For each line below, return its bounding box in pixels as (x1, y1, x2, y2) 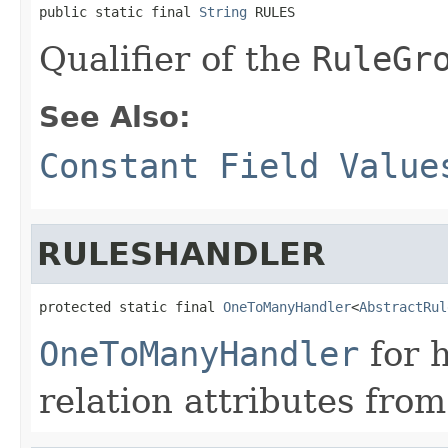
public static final (39, 3, 199, 20)
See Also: (39, 99, 191, 134)
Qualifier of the (39, 38, 312, 79)
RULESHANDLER (37, 235, 326, 272)
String (199, 3, 247, 20)
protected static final (39, 298, 223, 315)
